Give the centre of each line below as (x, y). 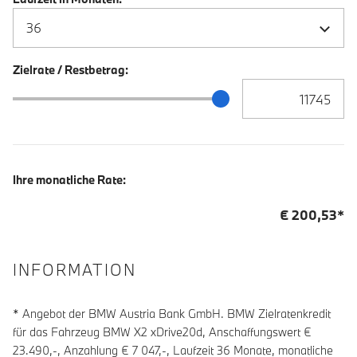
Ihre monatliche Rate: (69, 180)
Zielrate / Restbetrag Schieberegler (106, 97)
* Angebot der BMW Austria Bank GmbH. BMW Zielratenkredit (172, 313)
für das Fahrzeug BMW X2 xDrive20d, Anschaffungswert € (162, 331)
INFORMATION (75, 269)
